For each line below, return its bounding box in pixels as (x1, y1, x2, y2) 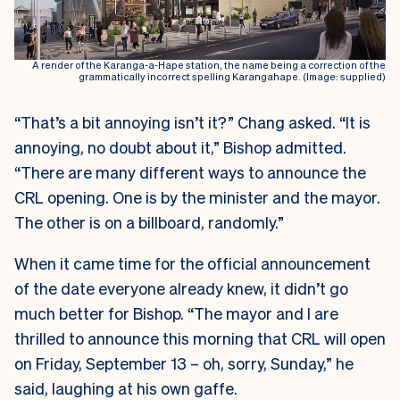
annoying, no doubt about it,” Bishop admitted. (14, 136, 346, 157)
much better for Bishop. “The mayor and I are (14, 302, 338, 323)
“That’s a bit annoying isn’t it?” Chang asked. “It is (14, 111, 371, 132)
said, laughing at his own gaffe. (14, 377, 241, 398)
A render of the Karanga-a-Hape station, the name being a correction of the (32, 58, 386, 71)
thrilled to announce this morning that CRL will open (14, 327, 386, 348)
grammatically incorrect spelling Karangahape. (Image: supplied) (79, 70, 386, 83)
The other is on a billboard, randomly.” (14, 211, 284, 232)
